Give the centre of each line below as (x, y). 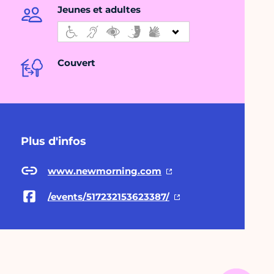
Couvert (76, 63)
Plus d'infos (54, 142)
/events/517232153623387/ (109, 196)
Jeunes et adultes (99, 10)
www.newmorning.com (105, 171)
